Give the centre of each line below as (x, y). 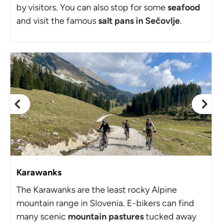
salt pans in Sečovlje (139, 21)
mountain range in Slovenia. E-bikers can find (105, 203)
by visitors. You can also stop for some (92, 7)
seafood (184, 7)
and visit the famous (57, 21)
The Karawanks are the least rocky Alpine (97, 190)
